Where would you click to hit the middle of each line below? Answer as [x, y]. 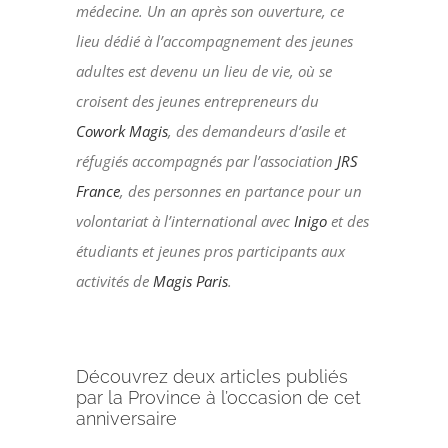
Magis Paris [191, 281]
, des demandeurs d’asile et [257, 131]
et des [348, 221]
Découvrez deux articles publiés [212, 377]
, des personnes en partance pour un [241, 191]
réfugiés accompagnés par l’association [205, 161]
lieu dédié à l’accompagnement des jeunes [215, 41]
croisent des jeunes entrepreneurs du [198, 101]
